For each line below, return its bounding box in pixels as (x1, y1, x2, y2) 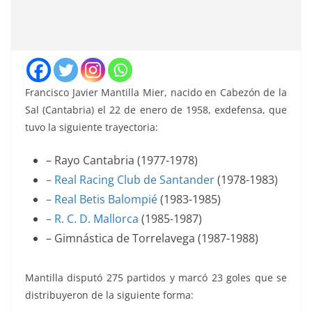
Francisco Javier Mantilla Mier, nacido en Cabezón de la (25, 86, 287, 100)
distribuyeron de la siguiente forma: (25, 288, 194, 302)
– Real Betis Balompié (46, 192, 157, 208)
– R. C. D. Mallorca (46, 211, 139, 227)
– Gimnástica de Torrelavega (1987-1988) (46, 231, 258, 247)
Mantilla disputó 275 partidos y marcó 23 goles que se (25, 271, 287, 285)
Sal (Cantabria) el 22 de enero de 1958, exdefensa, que (25, 103, 287, 117)
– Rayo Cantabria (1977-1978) (46, 153, 198, 169)
